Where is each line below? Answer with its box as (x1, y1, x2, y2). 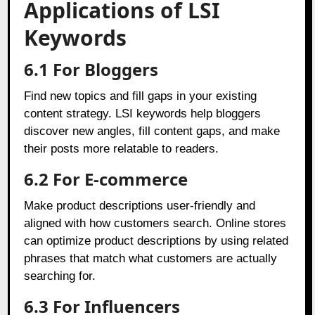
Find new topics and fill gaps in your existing (24, 89, 257, 103)
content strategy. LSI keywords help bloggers (24, 106, 262, 120)
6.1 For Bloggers (24, 57, 159, 81)
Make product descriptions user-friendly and (24, 198, 256, 212)
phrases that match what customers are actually (24, 251, 278, 265)
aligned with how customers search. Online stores (24, 216, 287, 230)
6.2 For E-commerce (24, 167, 188, 191)
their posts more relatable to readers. (24, 141, 219, 155)
